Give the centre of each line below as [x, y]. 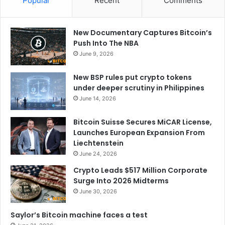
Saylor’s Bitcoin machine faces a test [79, 215]
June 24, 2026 [98, 154]
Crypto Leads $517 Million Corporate [140, 171]
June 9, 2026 [96, 54]
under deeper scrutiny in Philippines [139, 88]
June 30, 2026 [98, 192]
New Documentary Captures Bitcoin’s [143, 33]
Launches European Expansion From [139, 133]
